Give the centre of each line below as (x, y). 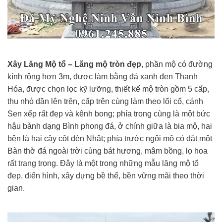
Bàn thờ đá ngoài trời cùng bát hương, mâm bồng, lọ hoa (108, 151)
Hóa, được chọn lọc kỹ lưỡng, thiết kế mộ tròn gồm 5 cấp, (108, 89)
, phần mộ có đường (177, 64)
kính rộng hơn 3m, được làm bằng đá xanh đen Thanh (103, 77)
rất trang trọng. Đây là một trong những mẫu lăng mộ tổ (103, 164)
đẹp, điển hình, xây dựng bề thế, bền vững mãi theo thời (106, 176)
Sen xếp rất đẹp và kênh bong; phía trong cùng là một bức (109, 114)
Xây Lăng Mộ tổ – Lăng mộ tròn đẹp (74, 64)
